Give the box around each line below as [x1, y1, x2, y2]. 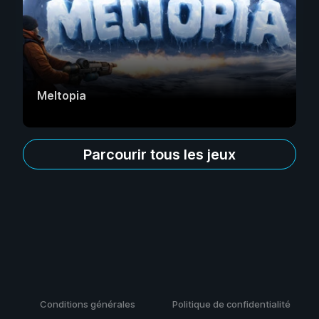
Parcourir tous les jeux [83, 145, 236, 163]
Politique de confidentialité [172, 298, 291, 310]
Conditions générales [40, 298, 135, 310]
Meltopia [37, 88, 86, 103]
